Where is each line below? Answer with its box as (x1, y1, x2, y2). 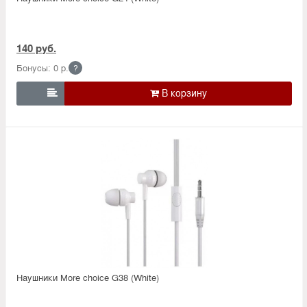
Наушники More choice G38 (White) (16, 270, 159, 284)
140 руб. (16, 40, 56, 56)
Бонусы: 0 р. (16, 60, 69, 74)
